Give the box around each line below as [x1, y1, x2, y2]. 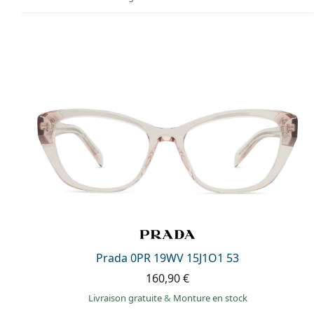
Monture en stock [172, 292, 247, 305]
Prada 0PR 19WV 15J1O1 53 [96, 250, 239, 266]
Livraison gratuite [88, 292, 164, 305]
